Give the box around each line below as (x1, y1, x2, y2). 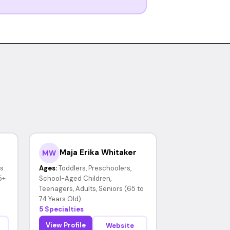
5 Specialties (39, 204, 84, 214)
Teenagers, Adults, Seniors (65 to (39, 184, 144, 193)
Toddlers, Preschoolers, (58, 163, 131, 172)
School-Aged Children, (39, 174, 111, 183)
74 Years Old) (39, 194, 81, 203)
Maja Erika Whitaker (59, 147, 137, 158)
